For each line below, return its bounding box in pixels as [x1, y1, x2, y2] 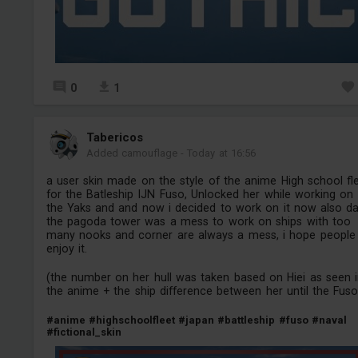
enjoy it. [46, 241, 87, 255]
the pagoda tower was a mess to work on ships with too [46, 214, 351, 228]
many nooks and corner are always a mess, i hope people [46, 228, 356, 241]
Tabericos [86, 129, 143, 145]
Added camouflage [86, 146, 177, 159]
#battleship [217, 313, 276, 326]
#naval [312, 313, 348, 326]
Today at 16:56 [187, 146, 257, 159]
